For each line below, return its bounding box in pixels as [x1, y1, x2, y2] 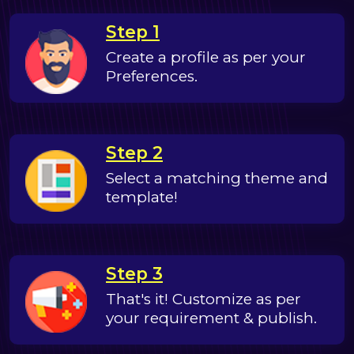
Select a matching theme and [106, 169, 328, 188]
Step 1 [106, 21, 160, 43]
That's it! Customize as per [106, 290, 301, 309]
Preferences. [106, 67, 198, 86]
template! [106, 188, 178, 207]
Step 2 [106, 142, 163, 164]
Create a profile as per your [106, 48, 306, 67]
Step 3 [106, 263, 163, 284]
